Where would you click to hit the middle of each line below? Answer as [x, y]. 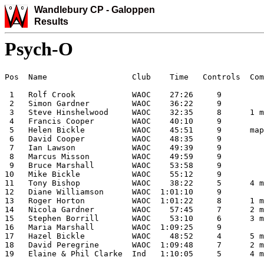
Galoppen [133, 10]
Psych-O [39, 49]
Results [51, 22]
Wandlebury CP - [73, 10]
